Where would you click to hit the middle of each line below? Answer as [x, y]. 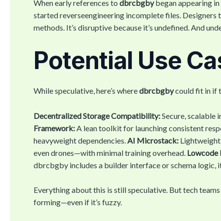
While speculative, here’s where [86, 90]
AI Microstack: [153, 140]
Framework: [54, 128]
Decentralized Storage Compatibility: [97, 115]
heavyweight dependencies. [80, 140]
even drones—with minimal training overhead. [110, 152]
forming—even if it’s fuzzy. [78, 202]
